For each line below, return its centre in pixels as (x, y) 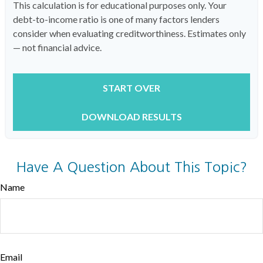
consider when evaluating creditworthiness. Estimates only (129, 33)
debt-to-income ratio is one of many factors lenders (116, 19)
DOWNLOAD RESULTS (131, 117)
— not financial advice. (57, 47)
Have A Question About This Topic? (131, 167)
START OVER (131, 88)
